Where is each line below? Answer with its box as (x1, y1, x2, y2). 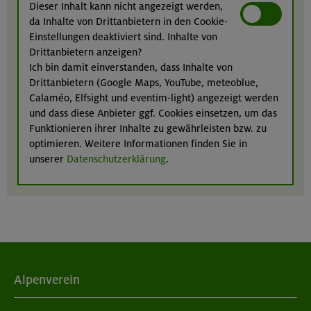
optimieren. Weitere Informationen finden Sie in (29, 137, 247, 151)
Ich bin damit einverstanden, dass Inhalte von (29, 61, 233, 74)
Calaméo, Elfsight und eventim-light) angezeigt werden (29, 92, 278, 105)
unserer (29, 153, 67, 166)
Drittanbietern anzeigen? (29, 46, 142, 59)
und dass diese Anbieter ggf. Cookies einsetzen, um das (29, 107, 277, 120)
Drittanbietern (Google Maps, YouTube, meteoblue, (29, 76, 258, 90)
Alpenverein (14, 272, 80, 287)
